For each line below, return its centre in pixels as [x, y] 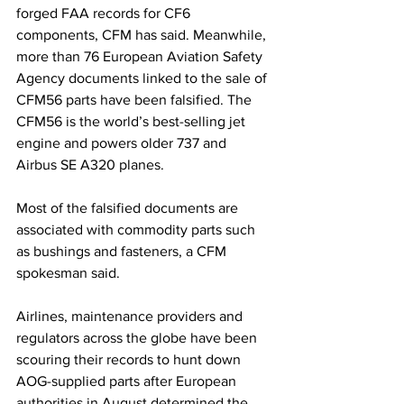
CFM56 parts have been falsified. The [136, 100]
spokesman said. [68, 273]
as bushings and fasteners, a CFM [123, 251]
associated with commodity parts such [138, 230]
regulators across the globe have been [138, 338]
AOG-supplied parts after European [128, 381]
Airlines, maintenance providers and [131, 316]
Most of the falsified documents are [129, 208]
